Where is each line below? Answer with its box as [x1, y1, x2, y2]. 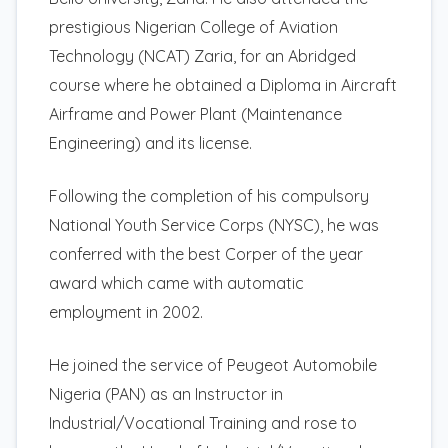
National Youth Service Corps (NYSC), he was [49, 214, 379, 235]
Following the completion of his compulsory [49, 185, 369, 206]
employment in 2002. [49, 301, 203, 322]
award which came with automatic [49, 272, 304, 293]
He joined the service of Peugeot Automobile [49, 354, 377, 375]
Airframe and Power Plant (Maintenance [49, 103, 342, 124]
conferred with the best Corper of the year [49, 243, 363, 264]
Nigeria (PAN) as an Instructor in [49, 383, 283, 404]
